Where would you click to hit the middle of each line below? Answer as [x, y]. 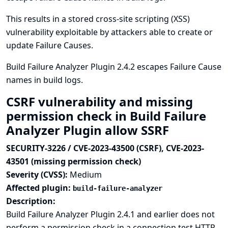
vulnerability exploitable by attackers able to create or [109, 32]
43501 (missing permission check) [74, 161]
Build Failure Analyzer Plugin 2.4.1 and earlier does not [110, 214]
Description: [31, 201]
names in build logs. [45, 80]
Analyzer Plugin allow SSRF [89, 130]
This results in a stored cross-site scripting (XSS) [98, 19]
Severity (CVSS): [38, 175]
